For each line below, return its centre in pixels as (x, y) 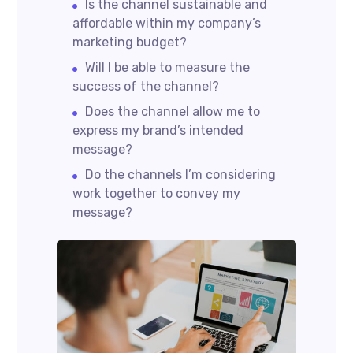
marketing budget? (130, 43)
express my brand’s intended (158, 131)
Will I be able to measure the (168, 68)
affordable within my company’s (167, 24)
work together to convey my (157, 194)
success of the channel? (146, 87)
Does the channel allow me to (173, 112)
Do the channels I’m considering (181, 175)
